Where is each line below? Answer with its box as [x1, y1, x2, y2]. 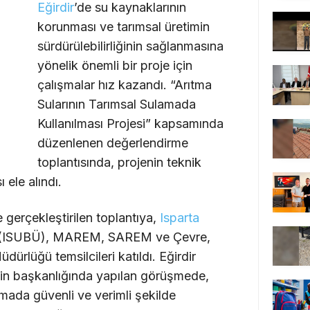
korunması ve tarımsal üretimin [37, 19, 210, 35]
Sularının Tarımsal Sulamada [37, 97, 196, 112]
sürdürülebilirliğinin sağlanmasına [37, 39, 224, 54]
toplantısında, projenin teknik [37, 155, 201, 170]
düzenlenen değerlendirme [37, 136, 188, 151]
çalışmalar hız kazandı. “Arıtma [37, 77, 212, 93]
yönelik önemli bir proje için [37, 58, 192, 73]
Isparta [160, 210, 199, 225]
